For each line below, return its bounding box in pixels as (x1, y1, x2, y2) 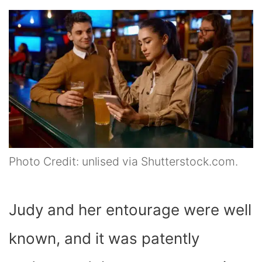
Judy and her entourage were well (9, 200, 251, 219)
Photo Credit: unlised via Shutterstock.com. (9, 154, 238, 168)
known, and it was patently (9, 229, 199, 247)
